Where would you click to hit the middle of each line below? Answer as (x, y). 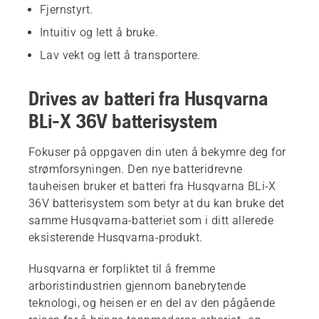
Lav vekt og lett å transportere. (120, 55)
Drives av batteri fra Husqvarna (148, 98)
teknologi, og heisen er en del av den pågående (152, 303)
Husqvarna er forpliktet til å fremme (122, 268)
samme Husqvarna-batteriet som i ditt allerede (151, 220)
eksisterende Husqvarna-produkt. (116, 237)
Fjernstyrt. (67, 9)
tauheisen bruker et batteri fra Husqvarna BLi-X (152, 186)
